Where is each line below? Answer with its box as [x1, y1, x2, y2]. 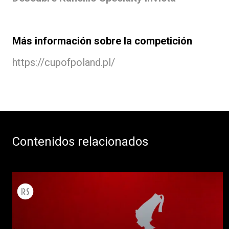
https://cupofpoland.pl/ [12, 56, 115, 68]
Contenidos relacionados [12, 134, 148, 149]
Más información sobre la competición [12, 34, 192, 47]
